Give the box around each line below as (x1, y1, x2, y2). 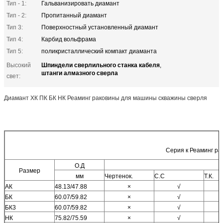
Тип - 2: (6, 11, 26, 19)
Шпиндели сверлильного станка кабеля (41, 60, 160, 69)
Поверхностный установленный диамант (41, 23, 158, 31)
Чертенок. (105, 172, 133, 180)
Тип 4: (6, 35, 23, 43)
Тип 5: (6, 47, 23, 55)
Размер (19, 167, 40, 174)
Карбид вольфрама (41, 35, 96, 43)
